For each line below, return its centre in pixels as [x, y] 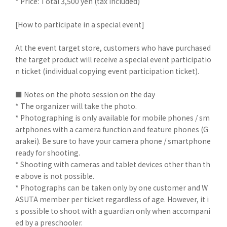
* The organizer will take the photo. [76, 106]
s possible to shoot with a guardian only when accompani [113, 211]
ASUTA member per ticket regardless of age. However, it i [112, 199]
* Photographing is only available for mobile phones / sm [112, 118]
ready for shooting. [48, 153]
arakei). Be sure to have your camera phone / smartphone [113, 141]
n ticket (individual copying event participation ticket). [107, 71]
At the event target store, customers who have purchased [113, 48]
